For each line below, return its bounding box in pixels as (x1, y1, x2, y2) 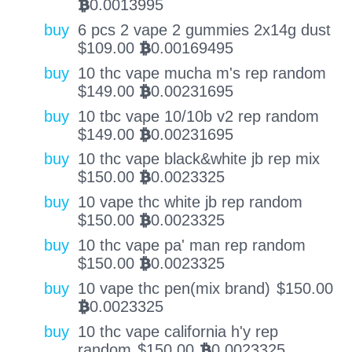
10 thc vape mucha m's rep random (77, 64, 326, 82)
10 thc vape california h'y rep (77, 322, 278, 340)
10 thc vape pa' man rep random (77, 236, 306, 255)
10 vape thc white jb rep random (77, 193, 302, 211)
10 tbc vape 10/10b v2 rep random (77, 107, 319, 125)
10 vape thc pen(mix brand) (77, 279, 270, 297)
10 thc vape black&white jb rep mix (77, 150, 320, 168)
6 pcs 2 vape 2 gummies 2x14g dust (77, 21, 331, 39)
